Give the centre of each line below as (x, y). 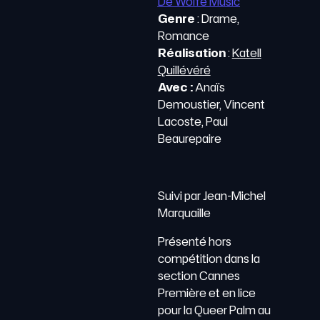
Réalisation (191, 53)
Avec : (176, 87)
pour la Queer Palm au (214, 310)
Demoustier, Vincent (211, 104)
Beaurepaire (189, 139)
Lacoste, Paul (192, 121)
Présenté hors (194, 241)
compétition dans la (209, 259)
